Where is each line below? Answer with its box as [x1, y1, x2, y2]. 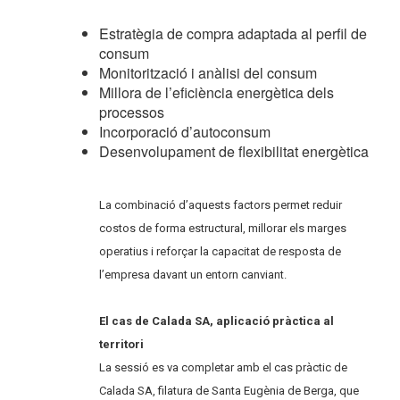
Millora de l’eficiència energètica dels [99, 81, 335, 103]
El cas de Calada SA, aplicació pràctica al [99, 313, 335, 328]
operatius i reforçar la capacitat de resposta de [99, 244, 342, 258]
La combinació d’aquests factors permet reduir [99, 197, 343, 212]
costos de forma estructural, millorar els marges [99, 221, 347, 235]
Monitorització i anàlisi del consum [99, 62, 318, 83]
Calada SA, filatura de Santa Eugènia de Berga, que [99, 383, 360, 397]
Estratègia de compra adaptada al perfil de [99, 22, 368, 44]
